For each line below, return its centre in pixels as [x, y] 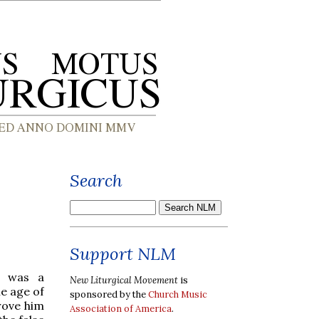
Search [96, 181]
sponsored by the [109, 294]
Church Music [178, 294]
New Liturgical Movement [124, 280]
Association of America [121, 308]
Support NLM [123, 254]
